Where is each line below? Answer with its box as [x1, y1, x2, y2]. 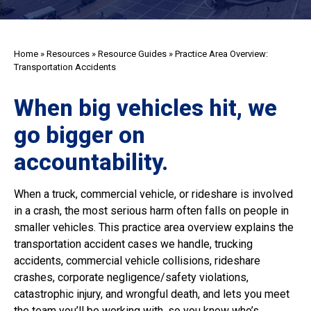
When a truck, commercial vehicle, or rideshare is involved [14, 187, 293, 201]
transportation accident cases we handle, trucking [14, 237, 253, 251]
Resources [47, 49, 90, 60]
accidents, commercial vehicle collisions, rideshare [14, 254, 260, 268]
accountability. [14, 149, 168, 176]
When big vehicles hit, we [14, 94, 277, 122]
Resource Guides [98, 49, 167, 60]
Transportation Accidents [14, 62, 116, 73]
